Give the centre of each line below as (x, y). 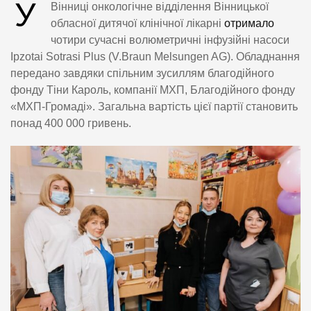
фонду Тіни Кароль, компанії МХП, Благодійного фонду (153, 90)
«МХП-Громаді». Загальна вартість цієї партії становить (154, 106)
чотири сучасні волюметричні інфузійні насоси (170, 40)
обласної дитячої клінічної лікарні (137, 23)
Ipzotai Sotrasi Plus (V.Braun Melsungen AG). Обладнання (155, 56)
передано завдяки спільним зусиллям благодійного (142, 73)
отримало (249, 23)
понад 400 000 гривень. (71, 123)
